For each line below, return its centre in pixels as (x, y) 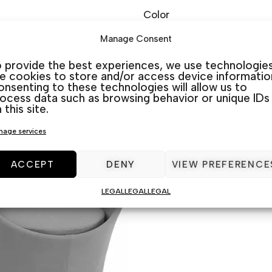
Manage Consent (136, 39)
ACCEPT (32, 164)
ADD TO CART (191, 64)
